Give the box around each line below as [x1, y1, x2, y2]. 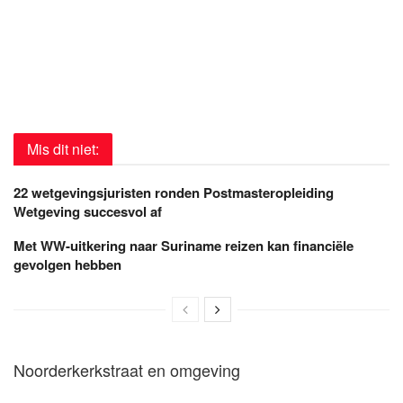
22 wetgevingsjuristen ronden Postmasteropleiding [13, 183, 334, 203]
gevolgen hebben [13, 255, 121, 275]
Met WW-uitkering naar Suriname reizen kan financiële [13, 236, 354, 256]
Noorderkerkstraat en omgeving [13, 358, 240, 382]
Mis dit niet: [27, 139, 99, 160]
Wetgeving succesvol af [13, 201, 162, 222]
